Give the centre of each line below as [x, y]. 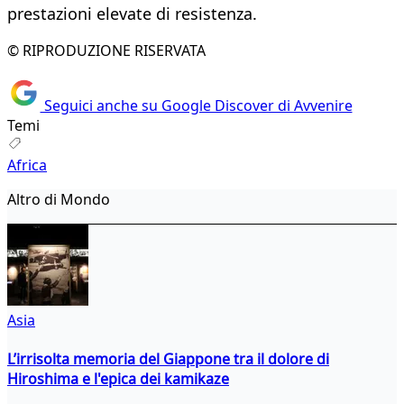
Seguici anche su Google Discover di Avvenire [196, 105]
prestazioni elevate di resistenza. [132, 14]
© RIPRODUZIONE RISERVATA [106, 51]
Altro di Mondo [59, 199]
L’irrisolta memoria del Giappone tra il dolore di [168, 358]
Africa [27, 165]
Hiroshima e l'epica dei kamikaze [118, 378]
